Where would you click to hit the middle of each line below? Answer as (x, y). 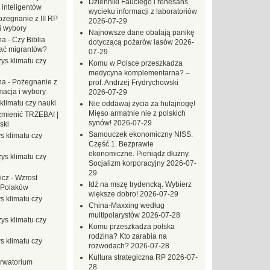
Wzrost (26, 178)
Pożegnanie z (35, 82)
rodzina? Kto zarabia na (128, 236)
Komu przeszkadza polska (132, 227)
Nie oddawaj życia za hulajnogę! (142, 104)
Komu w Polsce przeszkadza (136, 63)
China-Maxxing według (127, 206)
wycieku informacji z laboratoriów (143, 11)
